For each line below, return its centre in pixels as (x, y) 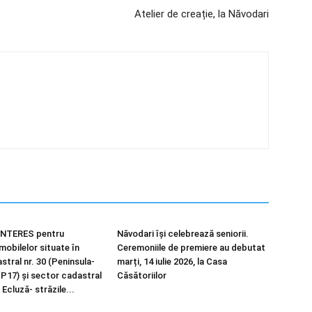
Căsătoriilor (142, 275)
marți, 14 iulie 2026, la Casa (172, 262)
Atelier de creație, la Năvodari (202, 14)
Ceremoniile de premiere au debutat (191, 248)
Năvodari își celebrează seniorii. (183, 234)
